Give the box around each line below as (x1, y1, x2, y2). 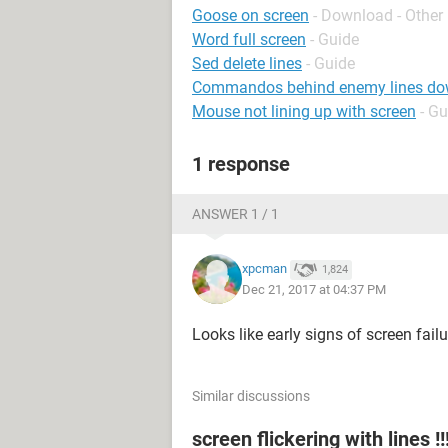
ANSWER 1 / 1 (192, 205, 279, 222)
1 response (192, 151, 290, 176)
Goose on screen (192, 5, 309, 25)
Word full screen (192, 29, 306, 49)
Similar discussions (192, 387, 310, 404)
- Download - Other (313, 5, 443, 25)
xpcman (242, 261, 287, 277)
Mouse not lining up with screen (192, 101, 416, 121)
